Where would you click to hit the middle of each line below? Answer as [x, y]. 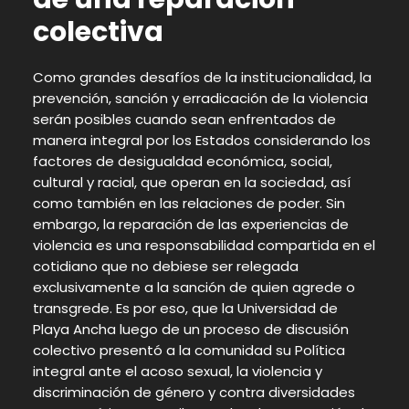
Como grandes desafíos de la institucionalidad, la [202, 77]
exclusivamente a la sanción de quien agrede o [194, 287]
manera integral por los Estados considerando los [201, 140]
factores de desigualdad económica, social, [182, 161]
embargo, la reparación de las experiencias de [190, 224]
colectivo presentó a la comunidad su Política [189, 350]
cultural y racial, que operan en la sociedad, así [191, 182]
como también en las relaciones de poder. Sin [189, 203]
